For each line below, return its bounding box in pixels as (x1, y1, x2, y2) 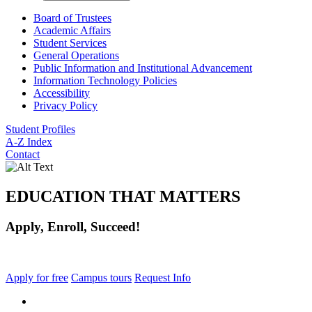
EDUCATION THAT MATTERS (6, 187, 240, 205)
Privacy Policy (33, 99, 97, 111)
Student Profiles (6, 123, 75, 135)
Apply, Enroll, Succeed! (6, 219, 140, 235)
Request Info (134, 272, 191, 284)
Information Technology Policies (33, 74, 177, 86)
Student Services (33, 36, 107, 49)
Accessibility (33, 86, 90, 99)
